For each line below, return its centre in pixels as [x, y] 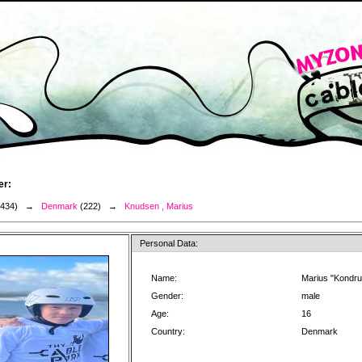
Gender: [167, 296]
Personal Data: [169, 243]
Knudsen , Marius [159, 206]
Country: [168, 331]
